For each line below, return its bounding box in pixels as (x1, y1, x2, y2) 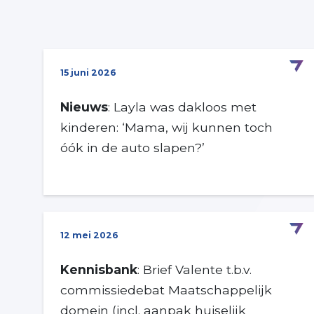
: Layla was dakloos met (108, 99, 257, 114)
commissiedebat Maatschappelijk (60, 282, 272, 297)
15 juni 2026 (60, 67, 116, 78)
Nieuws (60, 99, 108, 114)
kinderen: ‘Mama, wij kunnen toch (60, 119, 273, 135)
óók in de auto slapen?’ (60, 139, 205, 155)
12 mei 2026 (60, 229, 118, 240)
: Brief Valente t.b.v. (137, 261, 252, 277)
